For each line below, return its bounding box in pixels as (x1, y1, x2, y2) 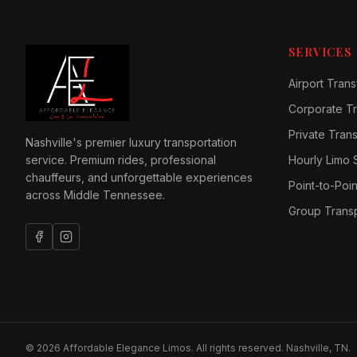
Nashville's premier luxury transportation (25, 135, 237, 149)
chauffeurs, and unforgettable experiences (25, 171, 253, 184)
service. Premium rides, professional (25, 153, 216, 167)
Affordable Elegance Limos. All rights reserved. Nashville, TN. (61, 342, 351, 354)
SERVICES (288, 45, 352, 60)
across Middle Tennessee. (25, 188, 165, 202)
